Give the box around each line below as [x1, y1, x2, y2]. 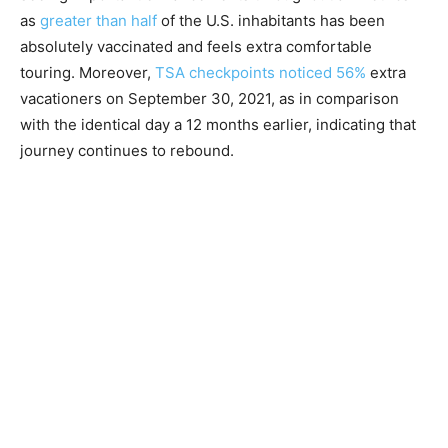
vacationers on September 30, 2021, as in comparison [20, 89, 399, 109]
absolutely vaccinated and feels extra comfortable [20, 37, 372, 57]
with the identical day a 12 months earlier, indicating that [20, 115, 416, 135]
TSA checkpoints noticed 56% [155, 63, 366, 83]
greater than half [40, 11, 157, 31]
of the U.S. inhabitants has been [157, 11, 385, 31]
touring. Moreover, [20, 63, 155, 83]
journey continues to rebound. [20, 141, 234, 161]
